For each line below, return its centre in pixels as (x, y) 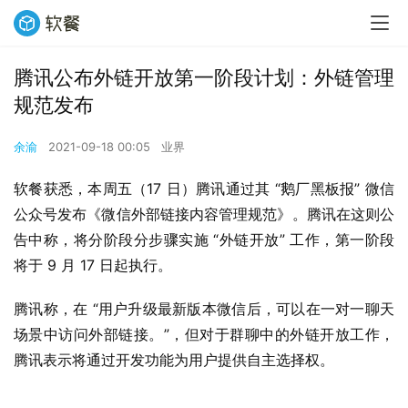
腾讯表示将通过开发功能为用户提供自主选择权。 (174, 360)
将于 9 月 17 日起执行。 (93, 265)
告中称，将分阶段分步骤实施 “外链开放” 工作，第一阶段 (204, 240)
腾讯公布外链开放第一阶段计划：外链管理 (204, 77)
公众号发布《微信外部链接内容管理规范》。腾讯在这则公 (204, 214)
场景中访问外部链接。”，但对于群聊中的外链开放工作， (204, 334)
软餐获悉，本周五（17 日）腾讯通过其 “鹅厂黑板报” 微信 (204, 189)
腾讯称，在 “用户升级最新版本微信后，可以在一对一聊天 (204, 309)
